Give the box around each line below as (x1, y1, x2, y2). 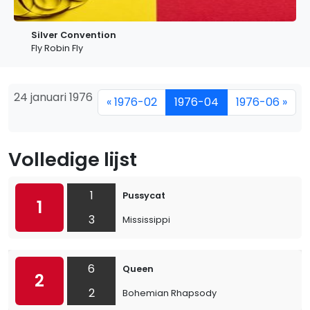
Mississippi (122, 214, 170, 226)
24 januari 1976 (14, 89, 93, 105)
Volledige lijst (8, 146, 137, 173)
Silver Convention (31, 29, 116, 41)
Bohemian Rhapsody (122, 287, 217, 299)
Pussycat (122, 190, 165, 201)
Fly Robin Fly (31, 42, 83, 54)
